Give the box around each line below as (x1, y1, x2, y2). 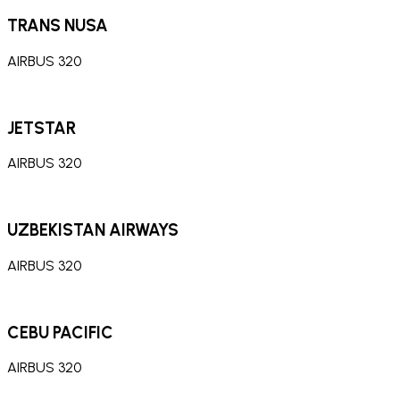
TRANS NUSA (7, 15, 108, 37)
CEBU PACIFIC (7, 321, 113, 343)
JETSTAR (7, 117, 76, 138)
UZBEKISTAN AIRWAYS (7, 220, 179, 241)
